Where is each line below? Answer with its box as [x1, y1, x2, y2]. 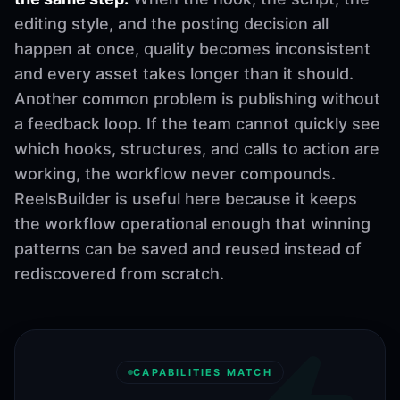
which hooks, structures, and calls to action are [14, 138, 379, 158]
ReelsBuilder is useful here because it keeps [14, 188, 357, 208]
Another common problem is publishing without [14, 88, 380, 108]
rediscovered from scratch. [14, 263, 224, 283]
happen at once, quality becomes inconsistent [14, 38, 371, 58]
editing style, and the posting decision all [14, 13, 329, 33]
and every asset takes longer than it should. [14, 63, 354, 83]
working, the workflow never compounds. [14, 163, 336, 183]
